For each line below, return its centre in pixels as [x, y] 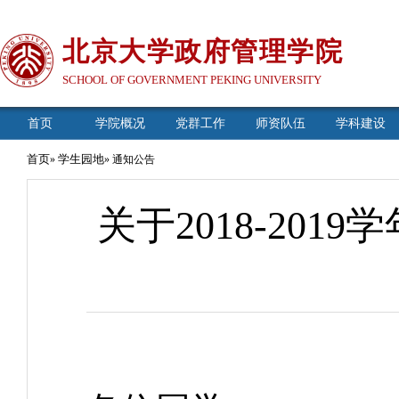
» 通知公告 [130, 159]
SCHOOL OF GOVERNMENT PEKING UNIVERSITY [192, 80]
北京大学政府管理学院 [203, 51]
